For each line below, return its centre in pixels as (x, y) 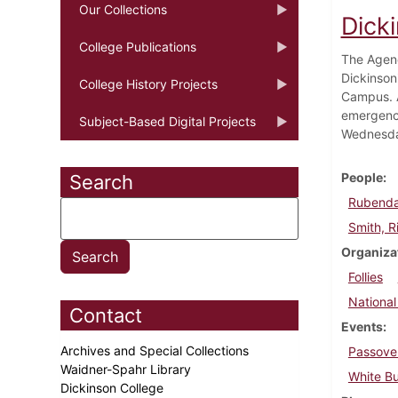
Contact (106, 315)
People (362, 177)
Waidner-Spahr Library (127, 369)
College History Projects (148, 84)
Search (101, 182)
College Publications (138, 46)
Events (362, 326)
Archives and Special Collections (156, 350)
